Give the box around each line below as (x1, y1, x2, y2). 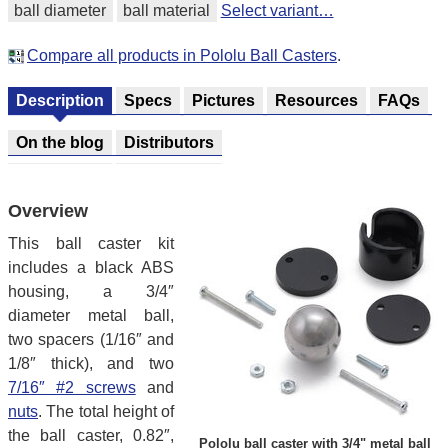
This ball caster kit (8, 235, 174, 253)
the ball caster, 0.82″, (8, 427, 174, 445)
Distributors (124, 134, 214, 152)
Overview (8, 201, 88, 222)
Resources (275, 91, 358, 109)
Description (16, 91, 104, 109)
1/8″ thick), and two (8, 355, 174, 373)
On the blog (16, 134, 104, 152)
